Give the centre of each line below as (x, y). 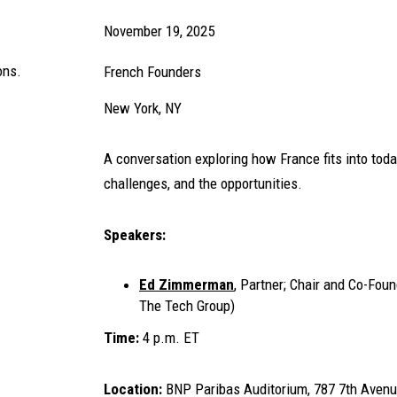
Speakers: (135, 235)
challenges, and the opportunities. (203, 183)
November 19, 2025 (159, 31)
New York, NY (143, 108)
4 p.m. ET (171, 338)
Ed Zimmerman (187, 284)
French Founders (152, 72)
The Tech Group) (187, 306)
